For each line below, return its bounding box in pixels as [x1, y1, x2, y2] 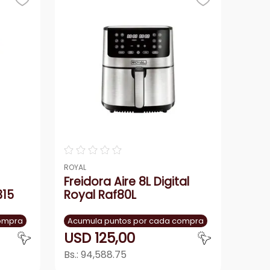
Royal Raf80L [63, 186, 136, 203]
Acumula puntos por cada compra [67, 215, 204, 227]
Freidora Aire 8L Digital [63, 173, 189, 190]
